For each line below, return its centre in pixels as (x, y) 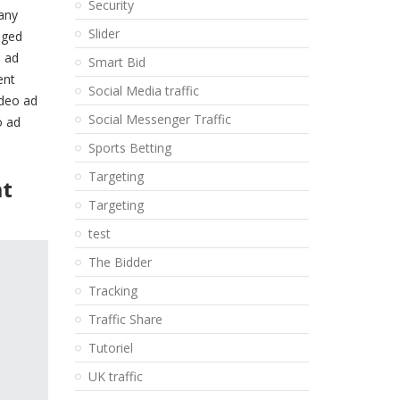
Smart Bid (117, 62)
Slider (104, 33)
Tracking (112, 291)
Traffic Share (125, 319)
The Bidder (120, 262)
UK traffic (115, 376)
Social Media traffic (143, 91)
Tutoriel (110, 348)
